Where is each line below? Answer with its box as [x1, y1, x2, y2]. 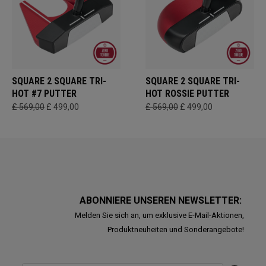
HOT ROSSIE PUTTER [145, 88, 229, 100]
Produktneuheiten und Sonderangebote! [107, 225, 244, 235]
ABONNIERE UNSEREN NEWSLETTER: [79, 195, 244, 207]
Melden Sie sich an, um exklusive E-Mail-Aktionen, [74, 211, 244, 220]
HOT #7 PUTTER [12, 88, 77, 100]
